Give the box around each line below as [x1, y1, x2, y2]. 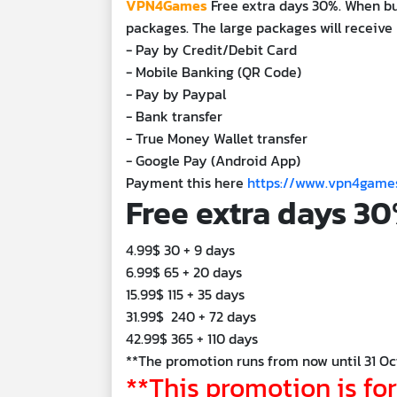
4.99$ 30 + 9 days [126, 238, 235, 261]
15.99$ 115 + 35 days [126, 283, 245, 305]
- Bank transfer [126, 105, 222, 127]
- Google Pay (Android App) [126, 149, 300, 171]
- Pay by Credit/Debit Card [126, 38, 300, 60]
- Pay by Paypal [126, 82, 230, 105]
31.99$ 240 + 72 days [126, 305, 256, 327]
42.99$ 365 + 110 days [126, 327, 258, 349]
